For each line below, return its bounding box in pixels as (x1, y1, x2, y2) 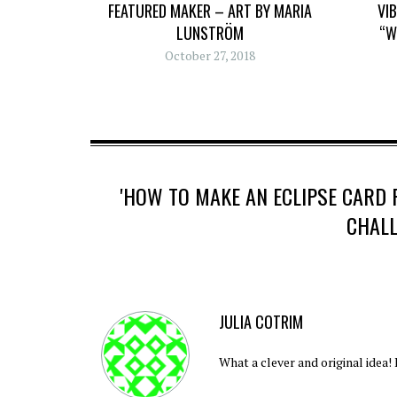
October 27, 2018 (164, 47, 255, 65)
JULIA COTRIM (218, 309, 303, 333)
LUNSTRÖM (175, 21, 244, 45)
